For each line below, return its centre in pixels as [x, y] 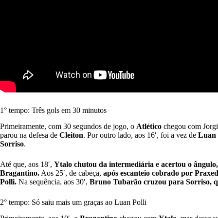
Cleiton [71, 135]
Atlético [149, 127]
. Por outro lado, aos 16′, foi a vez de [141, 135]
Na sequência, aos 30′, [53, 182]
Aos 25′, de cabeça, [71, 173]
